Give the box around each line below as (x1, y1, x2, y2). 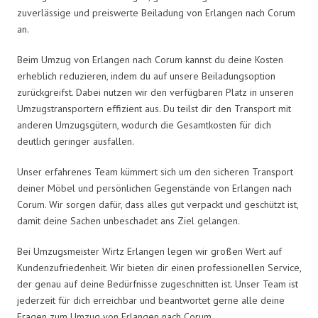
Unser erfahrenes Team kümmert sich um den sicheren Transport (17, 165, 293, 178)
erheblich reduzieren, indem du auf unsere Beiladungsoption (17, 69, 275, 82)
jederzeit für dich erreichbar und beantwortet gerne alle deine (17, 293, 285, 307)
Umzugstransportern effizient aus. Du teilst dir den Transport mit (17, 102, 291, 115)
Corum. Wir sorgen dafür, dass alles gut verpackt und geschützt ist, (17, 197, 298, 211)
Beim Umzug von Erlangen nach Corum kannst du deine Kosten (17, 53, 283, 66)
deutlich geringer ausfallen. (17, 134, 134, 148)
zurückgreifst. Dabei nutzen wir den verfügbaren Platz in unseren (17, 85, 294, 99)
